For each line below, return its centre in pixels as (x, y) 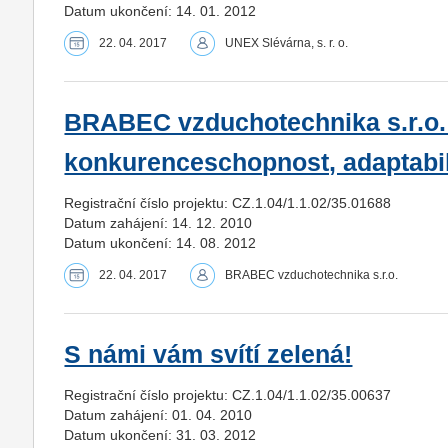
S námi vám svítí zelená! (208, 354)
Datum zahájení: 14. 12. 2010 (158, 222)
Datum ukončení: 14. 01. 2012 (160, 10)
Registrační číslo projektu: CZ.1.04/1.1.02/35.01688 (228, 202)
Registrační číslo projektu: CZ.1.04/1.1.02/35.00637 (228, 394)
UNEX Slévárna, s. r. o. (287, 42)
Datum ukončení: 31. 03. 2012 (160, 434)
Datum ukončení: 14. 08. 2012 (160, 242)
